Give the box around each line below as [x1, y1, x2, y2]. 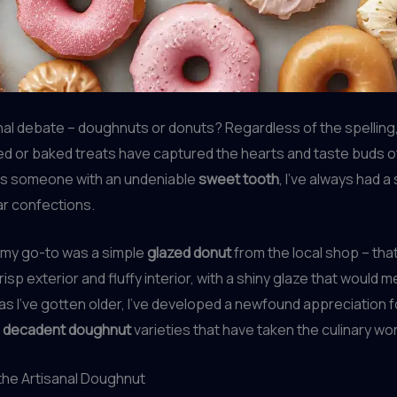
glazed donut [147, 243, 231, 263]
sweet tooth [198, 168, 279, 189]
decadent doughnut [3, 320, 131, 340]
